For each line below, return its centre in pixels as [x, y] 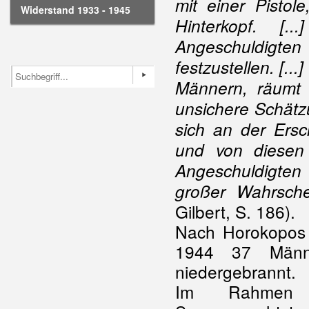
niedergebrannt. [236, 271]
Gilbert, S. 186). [235, 211]
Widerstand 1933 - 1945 [76, 10]
